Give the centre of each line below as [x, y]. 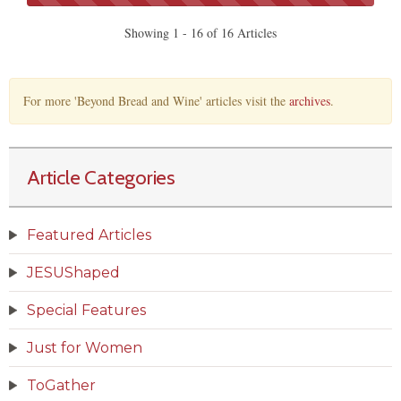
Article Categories [101, 178]
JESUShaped [73, 273]
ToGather [61, 386]
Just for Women [85, 348]
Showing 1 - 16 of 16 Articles [200, 33]
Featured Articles [89, 235]
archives [310, 101]
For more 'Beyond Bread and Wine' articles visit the [156, 101]
